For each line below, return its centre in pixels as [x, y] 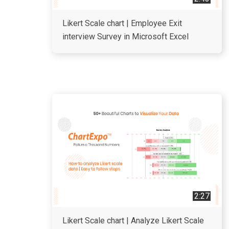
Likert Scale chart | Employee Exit [122, 23]
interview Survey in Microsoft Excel [125, 37]
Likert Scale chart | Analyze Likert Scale [133, 221]
